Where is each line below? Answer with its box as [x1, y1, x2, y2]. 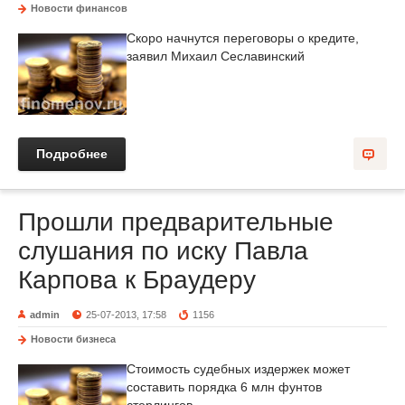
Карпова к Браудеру [18, 266, 256, 294]
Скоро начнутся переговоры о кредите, [127, 31, 359, 45]
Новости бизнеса [31, 334, 116, 344]
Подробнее [36, 146, 108, 161]
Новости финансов [31, 3, 127, 14]
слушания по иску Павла [18, 237, 308, 265]
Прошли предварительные [18, 208, 334, 236]
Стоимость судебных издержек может [127, 362, 350, 376]
